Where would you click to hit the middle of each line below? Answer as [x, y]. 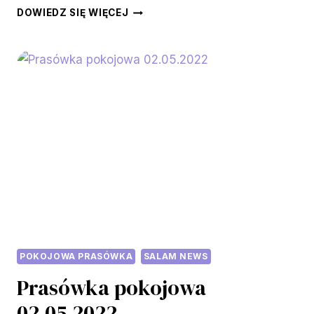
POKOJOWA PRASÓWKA [76, 257]
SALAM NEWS [176, 257]
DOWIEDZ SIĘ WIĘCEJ [73, 13]
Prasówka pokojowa [111, 287]
